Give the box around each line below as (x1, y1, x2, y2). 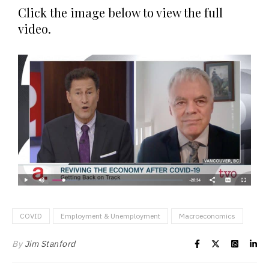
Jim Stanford (24, 238, 76, 250)
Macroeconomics (179, 211, 235, 221)
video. (18, 20, 51, 37)
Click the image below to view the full (18, 4, 223, 20)
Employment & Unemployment (61, 211, 160, 221)
